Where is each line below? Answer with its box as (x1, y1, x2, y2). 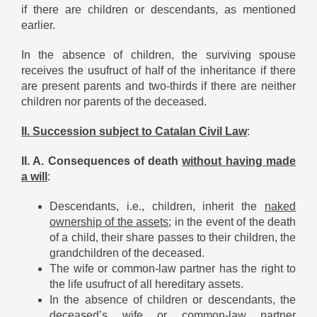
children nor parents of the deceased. (21, 95, 207, 108)
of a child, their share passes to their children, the (50, 231, 296, 243)
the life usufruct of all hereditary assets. (50, 277, 243, 290)
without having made (182, 154, 296, 167)
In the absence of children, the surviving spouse (21, 48, 296, 61)
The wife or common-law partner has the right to (50, 262, 296, 275)
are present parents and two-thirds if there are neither (21, 79, 296, 92)
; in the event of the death (168, 215, 296, 228)
